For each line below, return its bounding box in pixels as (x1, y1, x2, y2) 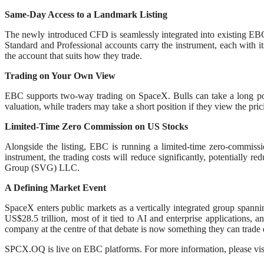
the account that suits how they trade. (5, 51, 142, 61)
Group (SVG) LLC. (5, 163, 80, 173)
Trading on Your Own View (5, 71, 115, 81)
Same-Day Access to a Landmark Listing (5, 9, 167, 20)
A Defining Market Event (5, 183, 106, 193)
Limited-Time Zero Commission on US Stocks (5, 121, 188, 132)
